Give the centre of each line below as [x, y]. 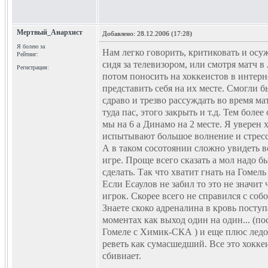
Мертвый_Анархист [50, 32]
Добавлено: [120, 33]
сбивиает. [122, 256]
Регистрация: [33, 67]
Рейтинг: [28, 54]
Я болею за [31, 46]
